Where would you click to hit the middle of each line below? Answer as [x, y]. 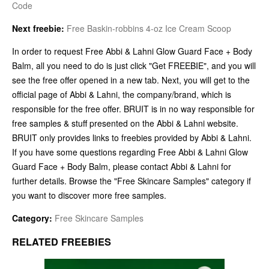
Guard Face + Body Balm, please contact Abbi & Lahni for [122, 166]
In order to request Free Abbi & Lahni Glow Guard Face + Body [132, 51]
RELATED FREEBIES [62, 242]
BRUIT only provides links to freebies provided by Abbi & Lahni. [132, 137]
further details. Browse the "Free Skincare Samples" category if [131, 180]
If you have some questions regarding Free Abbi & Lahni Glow [130, 152]
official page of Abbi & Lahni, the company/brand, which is [122, 94]
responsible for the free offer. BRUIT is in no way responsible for [133, 108]
